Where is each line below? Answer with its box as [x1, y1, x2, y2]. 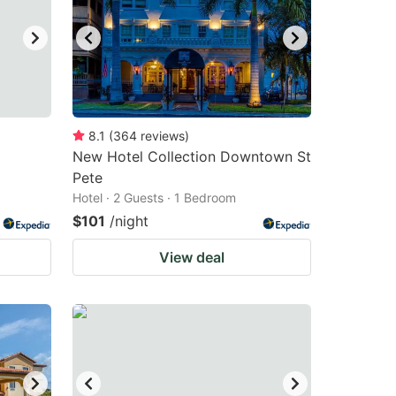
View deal [159, 248, 225, 266]
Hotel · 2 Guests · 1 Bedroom [72, 190, 236, 205]
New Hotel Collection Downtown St [72, 148, 311, 165]
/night [110, 212, 148, 230]
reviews [141, 128, 185, 143]
